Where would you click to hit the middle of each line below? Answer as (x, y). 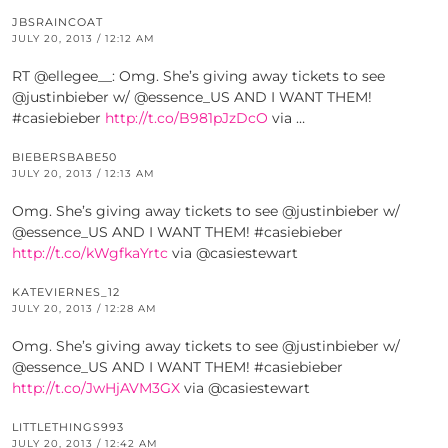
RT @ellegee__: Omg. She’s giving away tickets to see (198, 76)
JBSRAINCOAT (57, 22)
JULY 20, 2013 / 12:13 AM (83, 174)
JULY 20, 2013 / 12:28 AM (84, 309)
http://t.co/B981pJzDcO (186, 118)
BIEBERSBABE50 (64, 157)
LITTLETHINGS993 (68, 427)
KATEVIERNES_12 (66, 292)
